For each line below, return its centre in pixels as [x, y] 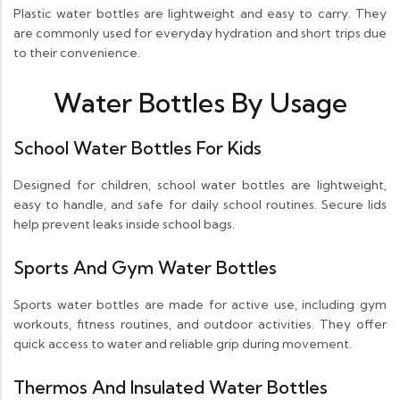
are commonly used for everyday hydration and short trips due [200, 33]
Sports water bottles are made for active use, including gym [200, 305]
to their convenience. [77, 53]
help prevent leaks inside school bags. [124, 225]
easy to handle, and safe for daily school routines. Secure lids [200, 205]
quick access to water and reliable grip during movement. [183, 344]
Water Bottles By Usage [200, 103]
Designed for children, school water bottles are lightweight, [200, 185]
